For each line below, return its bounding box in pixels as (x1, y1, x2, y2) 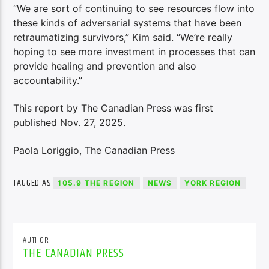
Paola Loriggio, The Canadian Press (13, 144, 175, 157)
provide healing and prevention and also (13, 59, 197, 72)
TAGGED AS (13, 175, 53, 191)
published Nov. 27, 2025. (13, 116, 126, 129)
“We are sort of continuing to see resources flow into (13, 2, 255, 14)
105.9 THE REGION (58, 178, 135, 188)
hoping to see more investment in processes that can (13, 45, 256, 58)
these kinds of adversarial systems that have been (13, 16, 242, 29)
